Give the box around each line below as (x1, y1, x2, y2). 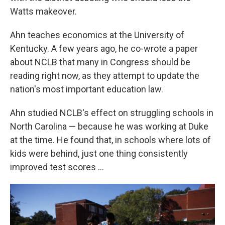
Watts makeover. (10, 6, 77, 17)
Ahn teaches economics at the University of (10, 30, 184, 40)
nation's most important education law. (10, 84, 163, 94)
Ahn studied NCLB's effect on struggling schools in (10, 107, 213, 118)
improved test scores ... (10, 162, 104, 172)
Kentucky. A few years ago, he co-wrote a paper (10, 43, 198, 54)
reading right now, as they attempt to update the (10, 70, 199, 81)
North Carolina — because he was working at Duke (10, 121, 208, 132)
